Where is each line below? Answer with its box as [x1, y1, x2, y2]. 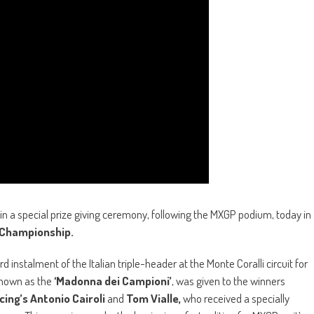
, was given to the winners [172, 273, 285, 289]
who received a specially [183, 291, 289, 306]
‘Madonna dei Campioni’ [54, 273, 172, 289]
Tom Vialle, [126, 291, 183, 306]
